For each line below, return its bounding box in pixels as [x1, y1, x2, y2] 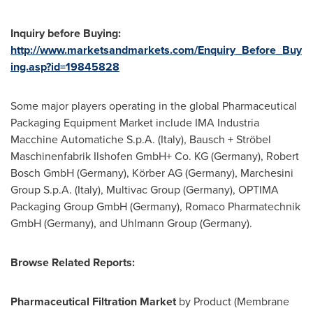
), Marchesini [232, 165, 293, 181]
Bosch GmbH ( [10, 165, 80, 181]
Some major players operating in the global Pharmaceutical [10, 98, 297, 114]
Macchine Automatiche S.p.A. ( [10, 131, 161, 147]
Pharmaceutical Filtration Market [10, 293, 176, 310]
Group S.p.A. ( [10, 182, 78, 198]
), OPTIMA [230, 182, 279, 198]
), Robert [258, 148, 299, 164]
